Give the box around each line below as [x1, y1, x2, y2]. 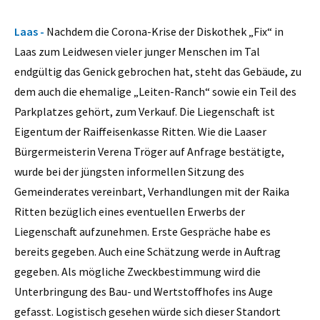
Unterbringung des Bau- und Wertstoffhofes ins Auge [14, 284, 273, 299]
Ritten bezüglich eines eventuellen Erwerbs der [14, 204, 245, 219]
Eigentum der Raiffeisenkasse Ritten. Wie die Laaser [14, 124, 266, 139]
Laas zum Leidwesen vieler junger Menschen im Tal [14, 44, 260, 59]
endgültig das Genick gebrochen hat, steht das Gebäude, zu [14, 64, 301, 79]
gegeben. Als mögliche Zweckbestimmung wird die [14, 264, 261, 279]
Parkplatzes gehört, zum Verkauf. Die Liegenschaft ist [14, 104, 275, 119]
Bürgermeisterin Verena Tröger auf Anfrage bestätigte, [14, 144, 284, 159]
